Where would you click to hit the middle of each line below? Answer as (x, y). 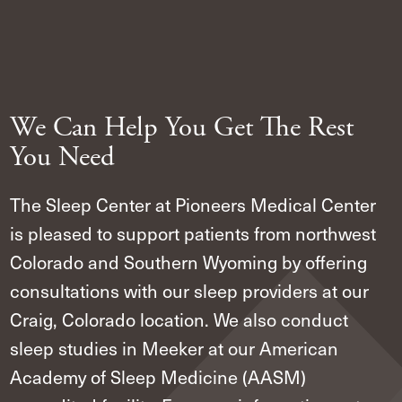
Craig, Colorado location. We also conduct (179, 319)
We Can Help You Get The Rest (182, 127)
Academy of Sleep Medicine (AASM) (158, 376)
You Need (63, 157)
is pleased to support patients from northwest (193, 233)
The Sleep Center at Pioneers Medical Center (193, 204)
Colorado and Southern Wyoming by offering (189, 262)
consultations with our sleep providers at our (190, 290)
